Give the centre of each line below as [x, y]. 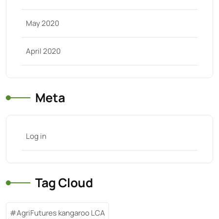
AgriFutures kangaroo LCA [61, 213]
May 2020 [43, 23]
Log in [36, 136]
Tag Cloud [64, 182]
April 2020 [43, 51]
